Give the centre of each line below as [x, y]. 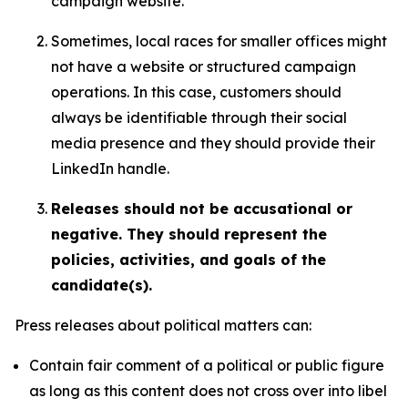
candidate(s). [102, 285]
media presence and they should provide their [213, 143]
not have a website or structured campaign [204, 66]
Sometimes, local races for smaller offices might [219, 41]
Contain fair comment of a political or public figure [207, 365]
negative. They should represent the [189, 234]
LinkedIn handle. [110, 168]
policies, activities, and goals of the [189, 260]
